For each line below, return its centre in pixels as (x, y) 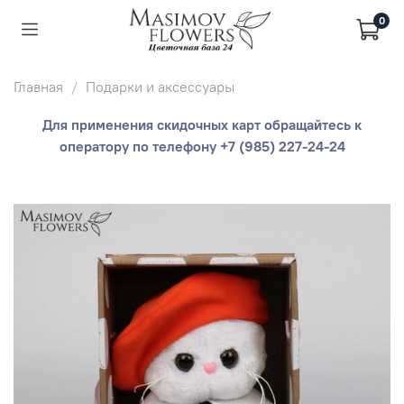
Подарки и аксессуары (160, 86)
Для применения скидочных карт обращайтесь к (202, 124)
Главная (38, 86)
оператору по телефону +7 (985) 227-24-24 (202, 146)
